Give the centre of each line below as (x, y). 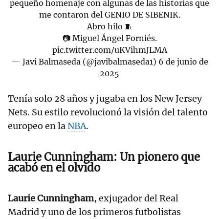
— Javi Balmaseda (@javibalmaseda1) (85, 62)
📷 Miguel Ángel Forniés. (109, 38)
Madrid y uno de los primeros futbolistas (94, 212)
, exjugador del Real (136, 198)
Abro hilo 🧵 (109, 27)
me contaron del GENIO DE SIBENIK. (109, 15)
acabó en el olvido (54, 168)
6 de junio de (183, 62)
